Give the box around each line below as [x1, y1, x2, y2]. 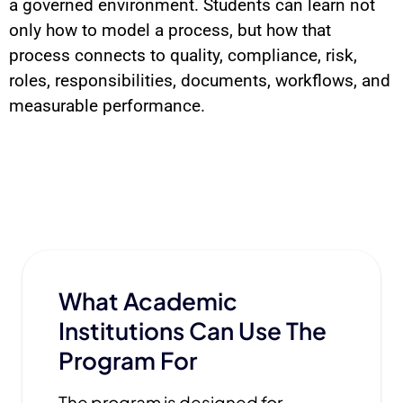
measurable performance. [9, 95, 205, 116]
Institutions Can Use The [58, 316, 327, 345]
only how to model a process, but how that [9, 20, 331, 40]
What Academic [58, 286, 237, 316]
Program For [58, 345, 197, 375]
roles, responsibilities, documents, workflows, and [9, 70, 390, 91]
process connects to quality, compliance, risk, [9, 45, 357, 66]
